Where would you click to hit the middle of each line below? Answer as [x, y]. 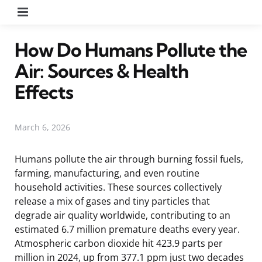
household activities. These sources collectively [118, 187]
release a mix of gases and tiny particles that [112, 201]
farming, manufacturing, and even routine [107, 173]
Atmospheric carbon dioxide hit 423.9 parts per [119, 243]
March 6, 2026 [42, 127]
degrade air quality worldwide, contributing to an [123, 215]
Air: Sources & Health [101, 70]
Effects [44, 92]
